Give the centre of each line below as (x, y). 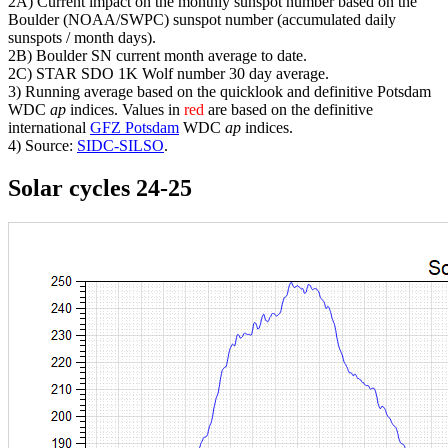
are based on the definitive (288, 109)
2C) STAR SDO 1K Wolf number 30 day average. (168, 73)
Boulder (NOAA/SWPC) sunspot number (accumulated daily (202, 19)
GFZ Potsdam (134, 127)
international (49, 127)
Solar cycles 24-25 (100, 187)
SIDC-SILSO (120, 145)
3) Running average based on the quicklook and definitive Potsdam (219, 91)
